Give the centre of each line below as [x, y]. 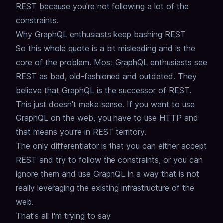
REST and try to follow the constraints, [88, 160]
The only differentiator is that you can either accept [111, 146]
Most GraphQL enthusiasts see [150, 62]
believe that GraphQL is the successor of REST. [104, 90]
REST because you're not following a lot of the [102, 7]
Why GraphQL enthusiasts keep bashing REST [101, 35]
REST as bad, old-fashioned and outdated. [96, 76]
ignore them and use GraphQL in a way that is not [108, 174]
